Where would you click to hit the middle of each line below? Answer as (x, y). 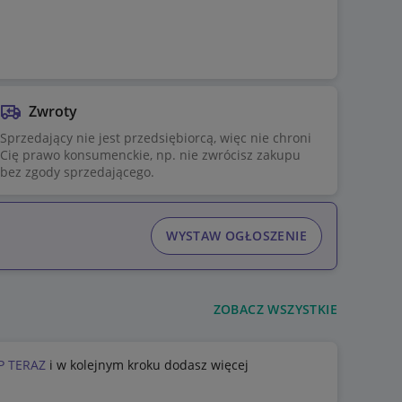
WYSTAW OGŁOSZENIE (236, 236)
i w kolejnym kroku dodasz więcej (147, 365)
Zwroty (53, 112)
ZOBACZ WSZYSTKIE (275, 310)
